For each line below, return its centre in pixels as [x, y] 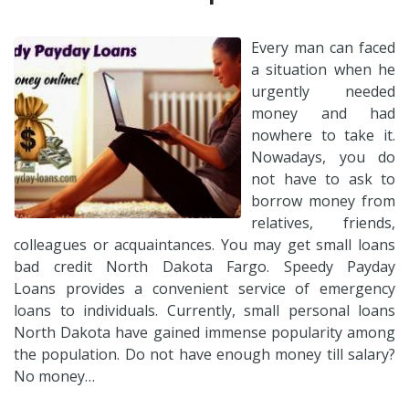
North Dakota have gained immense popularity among [204, 332]
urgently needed [323, 91]
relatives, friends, [323, 222]
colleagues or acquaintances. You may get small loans [204, 244]
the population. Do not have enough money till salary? [204, 354]
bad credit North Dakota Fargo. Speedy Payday [204, 266]
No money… [54, 376]
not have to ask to [323, 178]
